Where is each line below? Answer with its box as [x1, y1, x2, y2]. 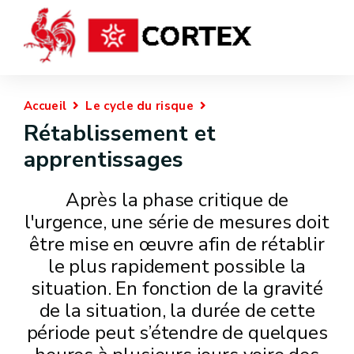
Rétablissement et [24, 119, 217, 149]
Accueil [24, 98, 67, 114]
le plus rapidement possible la [47, 254, 307, 279]
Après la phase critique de [65, 187, 289, 213]
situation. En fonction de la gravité [31, 276, 323, 301]
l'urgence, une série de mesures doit [24, 209, 330, 235]
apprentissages [24, 145, 183, 175]
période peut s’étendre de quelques [26, 320, 328, 345]
